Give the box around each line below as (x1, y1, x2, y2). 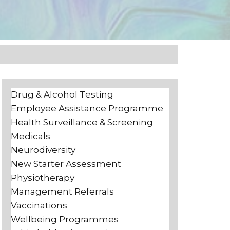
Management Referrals (11, 186, 114, 197)
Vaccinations (11, 200, 67, 210)
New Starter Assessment (11, 159, 121, 169)
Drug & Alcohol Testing (11, 89, 113, 100)
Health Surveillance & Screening (11, 117, 153, 127)
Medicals (11, 131, 50, 141)
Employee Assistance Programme (11, 103, 163, 113)
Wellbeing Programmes (11, 214, 119, 224)
